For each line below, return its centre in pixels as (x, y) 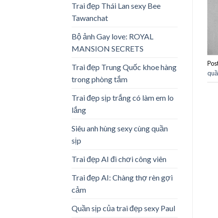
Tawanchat (90, 18)
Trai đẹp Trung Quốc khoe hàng (124, 67)
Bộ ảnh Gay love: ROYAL (112, 36)
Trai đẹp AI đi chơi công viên (119, 159)
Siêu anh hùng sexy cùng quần (120, 128)
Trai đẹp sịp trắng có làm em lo (123, 97)
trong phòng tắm (100, 79)
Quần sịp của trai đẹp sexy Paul (123, 208)
